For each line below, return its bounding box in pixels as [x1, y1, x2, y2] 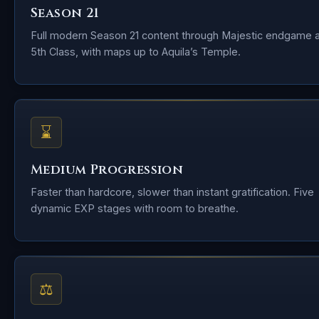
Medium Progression [31, 161, 184, 179]
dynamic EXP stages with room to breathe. [31, 202, 239, 214]
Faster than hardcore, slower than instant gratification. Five [31, 186, 314, 198]
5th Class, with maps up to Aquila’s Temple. [31, 46, 241, 58]
